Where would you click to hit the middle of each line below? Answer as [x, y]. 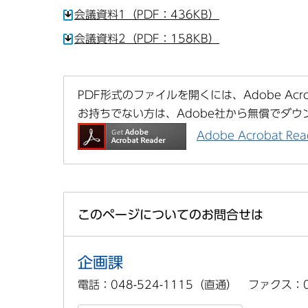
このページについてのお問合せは [170, 214]
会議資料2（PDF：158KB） [147, 38]
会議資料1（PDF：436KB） [147, 14]
